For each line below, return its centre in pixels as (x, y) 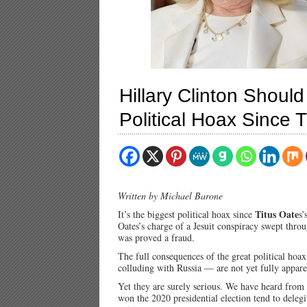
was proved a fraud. (156, 237)
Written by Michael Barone (170, 196)
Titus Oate (277, 214)
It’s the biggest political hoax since (186, 214)
